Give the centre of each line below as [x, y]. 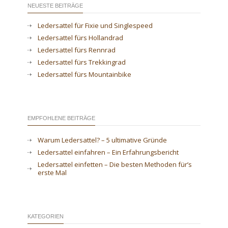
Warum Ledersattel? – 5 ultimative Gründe [102, 140]
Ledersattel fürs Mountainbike [84, 74]
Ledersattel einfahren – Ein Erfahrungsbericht [108, 152]
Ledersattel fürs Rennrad [77, 50]
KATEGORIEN [46, 216]
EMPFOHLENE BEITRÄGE [61, 118]
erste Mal [52, 173]
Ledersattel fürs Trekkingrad [82, 62]
